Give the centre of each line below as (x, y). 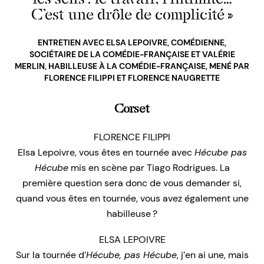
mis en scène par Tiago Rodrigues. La (149, 167)
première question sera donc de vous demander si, (132, 183)
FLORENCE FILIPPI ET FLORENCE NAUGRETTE (132, 77)
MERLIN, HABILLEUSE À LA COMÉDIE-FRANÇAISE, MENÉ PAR (132, 66)
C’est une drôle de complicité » (132, 14)
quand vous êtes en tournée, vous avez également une (132, 198)
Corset (132, 108)
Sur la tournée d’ (51, 255)
